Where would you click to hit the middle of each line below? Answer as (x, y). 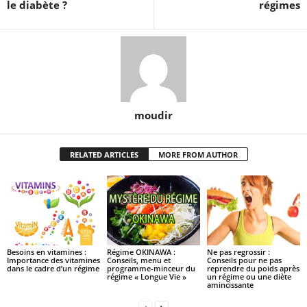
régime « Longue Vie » (146, 277)
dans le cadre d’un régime (53, 269)
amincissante (230, 285)
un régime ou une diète (249, 277)
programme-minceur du (151, 269)
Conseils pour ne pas (244, 260)
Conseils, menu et (138, 260)
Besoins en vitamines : (47, 252)
